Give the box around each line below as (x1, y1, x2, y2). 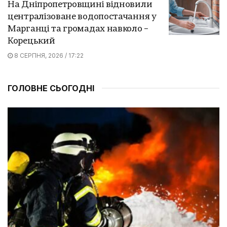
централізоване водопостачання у (8, 12, 157, 21)
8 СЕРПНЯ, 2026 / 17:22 (13, 51, 84, 59)
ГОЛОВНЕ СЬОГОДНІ (8, 83, 94, 93)
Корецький (8, 36, 55, 46)
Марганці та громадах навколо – (8, 24, 148, 33)
